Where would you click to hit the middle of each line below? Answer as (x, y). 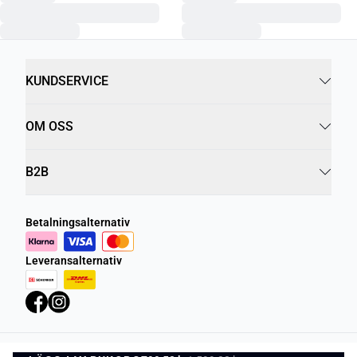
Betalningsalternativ (78, 222)
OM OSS (49, 126)
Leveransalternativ (74, 261)
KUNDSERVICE (67, 81)
